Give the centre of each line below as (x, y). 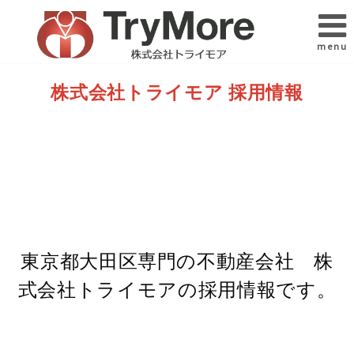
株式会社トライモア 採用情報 (177, 93)
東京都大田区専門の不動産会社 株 (177, 261)
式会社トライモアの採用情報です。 (177, 289)
